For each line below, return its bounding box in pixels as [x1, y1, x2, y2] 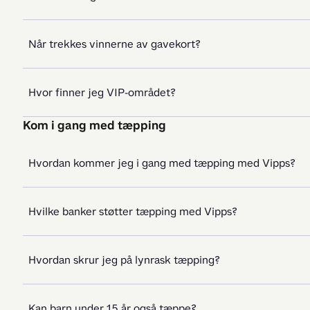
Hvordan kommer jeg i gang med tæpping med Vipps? [28, 156, 295, 170]
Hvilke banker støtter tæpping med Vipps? [28, 204, 237, 219]
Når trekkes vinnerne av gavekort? [28, 37, 201, 51]
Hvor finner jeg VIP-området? [28, 85, 176, 100]
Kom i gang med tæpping [23, 117, 166, 134]
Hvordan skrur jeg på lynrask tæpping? [28, 253, 220, 267]
